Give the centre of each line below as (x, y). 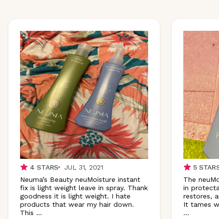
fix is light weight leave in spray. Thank (84, 187)
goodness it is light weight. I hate (75, 196)
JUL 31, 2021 (84, 167)
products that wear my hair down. (77, 204)
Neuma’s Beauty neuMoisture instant (80, 179)
